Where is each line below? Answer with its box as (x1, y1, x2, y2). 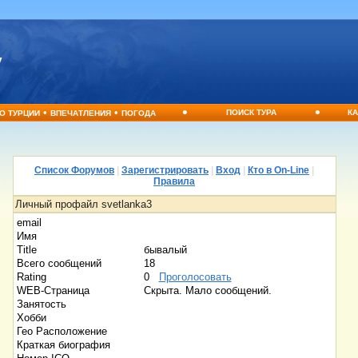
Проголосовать (158, 271, 232, 283)
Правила (153, 176, 195, 187)
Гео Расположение (16, 325, 107, 337)
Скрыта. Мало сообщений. (143, 284, 272, 296)
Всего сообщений (16, 257, 101, 269)
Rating (16, 271, 46, 283)
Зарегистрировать (121, 165, 209, 176)
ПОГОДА (121, 109, 156, 117)
